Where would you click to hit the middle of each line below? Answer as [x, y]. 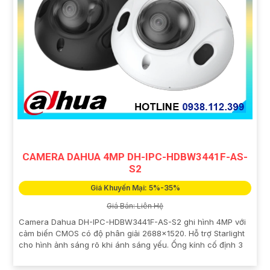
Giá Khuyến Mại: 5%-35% [135, 187]
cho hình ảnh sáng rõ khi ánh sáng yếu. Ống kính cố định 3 [131, 244]
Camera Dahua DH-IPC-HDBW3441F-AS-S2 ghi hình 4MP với [132, 221]
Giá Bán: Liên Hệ [135, 206]
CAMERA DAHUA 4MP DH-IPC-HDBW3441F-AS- [135, 156]
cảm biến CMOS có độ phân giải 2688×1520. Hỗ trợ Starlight [132, 233]
